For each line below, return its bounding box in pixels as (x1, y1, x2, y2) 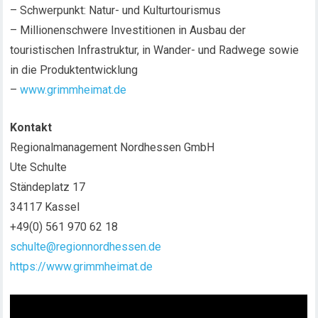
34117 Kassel (10, 200, 80, 214)
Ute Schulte (10, 160, 67, 174)
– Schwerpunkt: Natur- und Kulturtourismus (10, 4, 221, 17)
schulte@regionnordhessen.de (10, 240, 162, 253)
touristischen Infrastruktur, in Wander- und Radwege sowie (10, 43, 300, 57)
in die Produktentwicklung (10, 63, 138, 77)
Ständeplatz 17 (10, 180, 86, 194)
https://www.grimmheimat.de (10, 260, 153, 273)
